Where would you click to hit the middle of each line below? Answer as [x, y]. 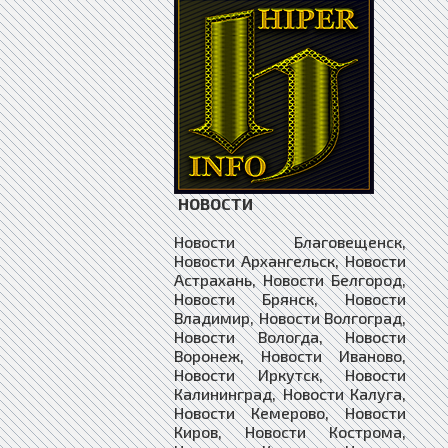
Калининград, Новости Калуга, [290, 393]
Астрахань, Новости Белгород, [290, 279]
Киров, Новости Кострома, [290, 431]
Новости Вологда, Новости [290, 336]
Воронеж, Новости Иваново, [290, 355]
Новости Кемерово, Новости [290, 412]
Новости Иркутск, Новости [290, 374]
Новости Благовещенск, [290, 241]
